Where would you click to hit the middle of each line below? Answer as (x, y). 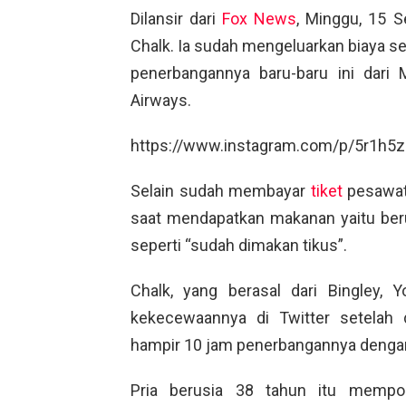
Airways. (161, 100)
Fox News (260, 18)
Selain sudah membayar (221, 190)
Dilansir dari (177, 18)
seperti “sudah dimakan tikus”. (239, 245)
